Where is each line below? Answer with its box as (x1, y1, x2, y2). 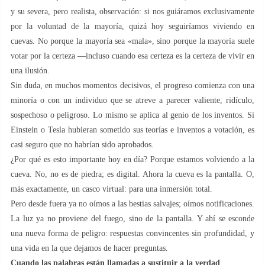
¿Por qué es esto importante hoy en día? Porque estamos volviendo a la (11, 154, 254, 164)
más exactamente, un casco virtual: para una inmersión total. (11, 184, 212, 193)
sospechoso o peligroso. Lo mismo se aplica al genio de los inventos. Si (11, 110, 254, 119)
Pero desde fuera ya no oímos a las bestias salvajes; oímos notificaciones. (11, 199, 254, 208)
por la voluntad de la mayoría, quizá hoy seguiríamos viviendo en (11, 21, 254, 31)
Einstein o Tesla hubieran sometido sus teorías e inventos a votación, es (11, 125, 254, 134)
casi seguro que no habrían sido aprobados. (11, 140, 154, 149)
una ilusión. (11, 66, 50, 75)
